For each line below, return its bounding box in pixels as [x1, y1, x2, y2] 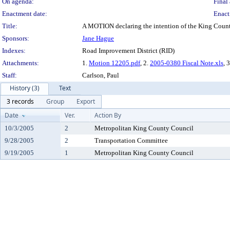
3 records [7, 97, 34, 106]
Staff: [2, 71, 17, 79]
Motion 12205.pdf [89, 59, 140, 67]
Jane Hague [82, 34, 114, 42]
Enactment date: [2, 10, 47, 17]
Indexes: [2, 47, 26, 54]
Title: [2, 22, 17, 30]
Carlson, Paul [82, 71, 119, 79]
